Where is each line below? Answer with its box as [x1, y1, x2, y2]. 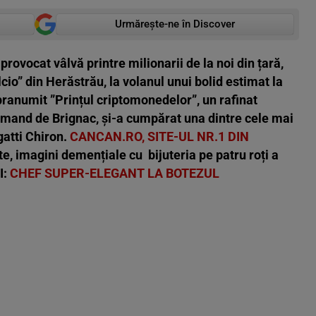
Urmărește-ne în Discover [115, 18, 235, 31]
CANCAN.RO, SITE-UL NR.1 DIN [70, 129, 249, 145]
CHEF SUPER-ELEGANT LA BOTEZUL [10, 166, 219, 181]
